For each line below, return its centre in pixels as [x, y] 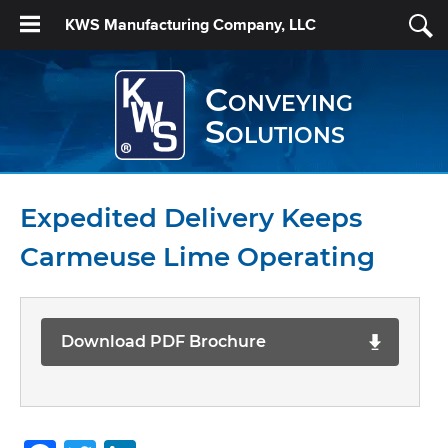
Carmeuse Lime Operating [197, 257]
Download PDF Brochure [163, 341]
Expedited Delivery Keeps [191, 218]
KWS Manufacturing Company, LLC [190, 24]
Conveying [278, 99]
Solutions [274, 131]
